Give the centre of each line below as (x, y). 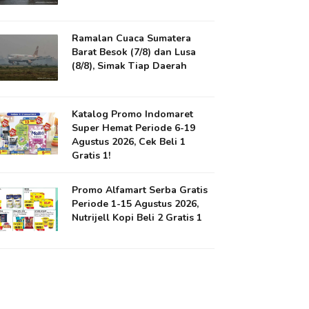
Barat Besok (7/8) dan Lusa (134, 52)
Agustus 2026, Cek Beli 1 (129, 142)
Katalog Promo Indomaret (133, 114)
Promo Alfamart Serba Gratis (140, 190)
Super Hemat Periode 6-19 (134, 128)
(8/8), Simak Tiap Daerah (130, 66)
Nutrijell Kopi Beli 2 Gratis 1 (137, 218)
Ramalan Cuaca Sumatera (132, 38)
